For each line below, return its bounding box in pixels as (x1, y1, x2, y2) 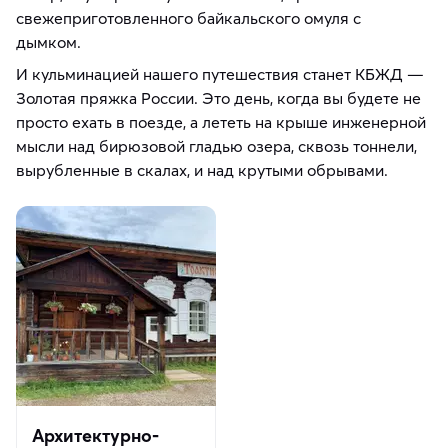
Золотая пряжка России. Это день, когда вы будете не (16, 88, 421, 109)
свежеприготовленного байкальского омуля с (16, 8, 361, 29)
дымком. (16, 32, 85, 53)
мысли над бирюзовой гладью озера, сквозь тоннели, (16, 136, 417, 157)
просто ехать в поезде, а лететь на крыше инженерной (16, 112, 426, 133)
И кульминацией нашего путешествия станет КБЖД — (16, 64, 424, 85)
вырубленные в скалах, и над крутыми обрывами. (16, 160, 392, 181)
